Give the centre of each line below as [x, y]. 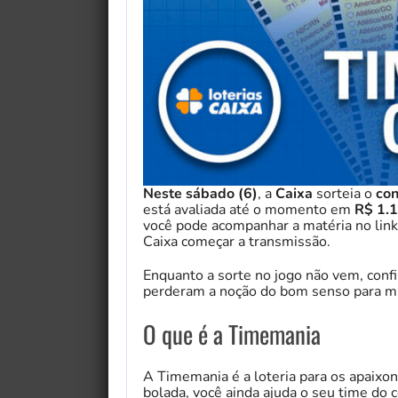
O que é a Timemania [232, 334]
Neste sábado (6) [200, 194]
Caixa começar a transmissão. [237, 242]
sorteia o [346, 194]
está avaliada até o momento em [249, 210]
